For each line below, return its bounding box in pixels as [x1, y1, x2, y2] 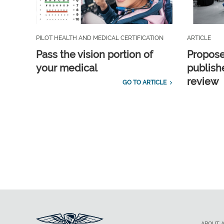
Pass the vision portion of [36, 48, 153, 61]
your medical [36, 62, 97, 74]
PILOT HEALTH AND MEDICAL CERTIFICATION [36, 34, 163, 42]
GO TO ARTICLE [122, 79, 166, 86]
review [186, 75, 218, 88]
